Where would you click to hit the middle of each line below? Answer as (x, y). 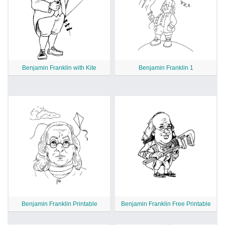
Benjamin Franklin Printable (59, 204)
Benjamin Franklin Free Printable (166, 204)
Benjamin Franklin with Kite (59, 68)
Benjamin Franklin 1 (166, 68)
